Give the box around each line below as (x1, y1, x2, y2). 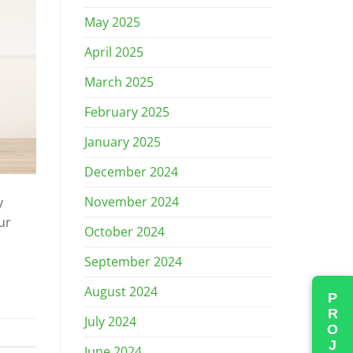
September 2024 (84, 252, 182, 270)
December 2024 (84, 162, 178, 180)
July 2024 (84, 312, 136, 330)
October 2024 (84, 222, 165, 240)
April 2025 (84, 43, 143, 61)
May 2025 (84, 13, 140, 31)
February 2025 (84, 102, 169, 121)
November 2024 (84, 192, 179, 210)
